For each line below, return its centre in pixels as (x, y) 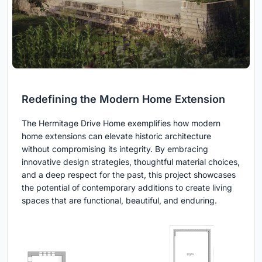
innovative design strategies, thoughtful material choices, (131, 162)
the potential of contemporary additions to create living (127, 188)
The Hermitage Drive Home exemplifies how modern (121, 123)
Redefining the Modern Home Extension (123, 99)
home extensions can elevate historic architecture (116, 136)
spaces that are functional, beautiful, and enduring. (119, 201)
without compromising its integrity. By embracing (115, 149)
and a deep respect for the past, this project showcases (129, 175)
